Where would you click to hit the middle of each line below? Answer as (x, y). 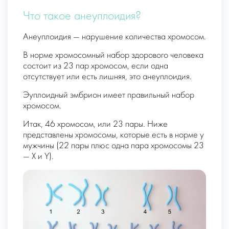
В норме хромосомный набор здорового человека (113, 56)
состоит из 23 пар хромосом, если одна (96, 66)
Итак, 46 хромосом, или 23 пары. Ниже (95, 125)
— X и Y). (38, 157)
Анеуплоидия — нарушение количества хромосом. (114, 37)
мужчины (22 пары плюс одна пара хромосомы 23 (113, 146)
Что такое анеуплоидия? (82, 17)
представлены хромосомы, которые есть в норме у (113, 135)
